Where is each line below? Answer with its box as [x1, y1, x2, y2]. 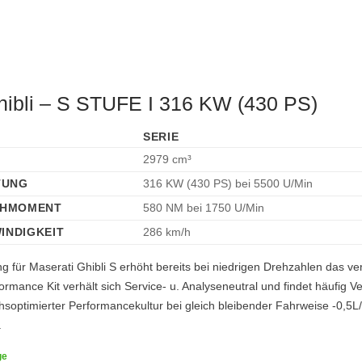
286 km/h [142, 225, 191, 239]
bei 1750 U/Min [186, 201, 264, 215]
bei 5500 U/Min [234, 177, 313, 191]
